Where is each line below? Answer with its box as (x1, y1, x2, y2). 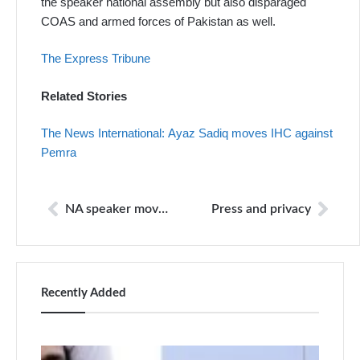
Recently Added (41, 286, 126, 299)
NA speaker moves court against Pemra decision (158, 202, 168, 215)
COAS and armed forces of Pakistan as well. (41, 14, 276, 28)
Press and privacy (211, 202, 311, 215)
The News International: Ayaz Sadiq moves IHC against (41, 126, 333, 141)
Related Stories (41, 88, 127, 103)
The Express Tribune (41, 51, 150, 66)
